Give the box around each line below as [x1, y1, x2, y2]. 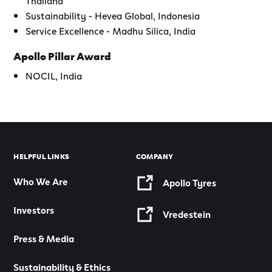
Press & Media [13, 231, 75, 245]
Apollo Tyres [162, 175, 216, 189]
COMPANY [136, 150, 174, 161]
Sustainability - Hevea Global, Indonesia [25, 8, 200, 22]
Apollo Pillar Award [13, 47, 112, 63]
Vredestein [162, 207, 211, 221]
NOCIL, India [25, 68, 83, 82]
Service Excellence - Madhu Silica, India [25, 23, 196, 37]
